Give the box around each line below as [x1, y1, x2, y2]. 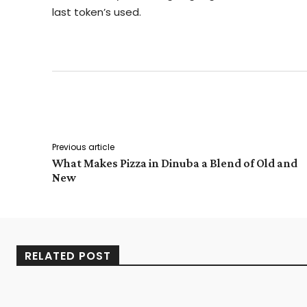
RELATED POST [25, 248, 111, 264]
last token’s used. [52, 5, 141, 19]
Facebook [169, 103, 205, 114]
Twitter [260, 103, 286, 114]
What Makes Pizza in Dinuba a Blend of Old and [52, 156, 297, 170]
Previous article [52, 141, 114, 153]
